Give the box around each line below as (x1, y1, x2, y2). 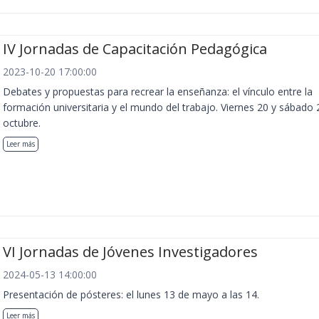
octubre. (3, 115, 41, 130)
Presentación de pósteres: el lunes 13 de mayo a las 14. (3, 288, 259, 302)
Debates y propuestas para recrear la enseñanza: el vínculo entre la (3, 84, 313, 98)
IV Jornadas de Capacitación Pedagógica (3, 38, 267, 58)
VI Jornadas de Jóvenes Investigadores (3, 242, 258, 262)
